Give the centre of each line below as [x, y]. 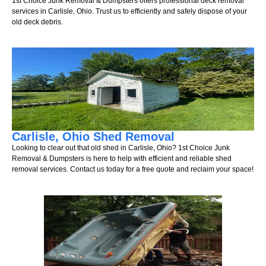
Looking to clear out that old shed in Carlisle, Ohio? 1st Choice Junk [121, 148]
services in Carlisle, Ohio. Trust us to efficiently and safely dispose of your [129, 12]
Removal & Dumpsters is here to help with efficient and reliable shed [122, 159]
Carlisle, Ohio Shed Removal [93, 137]
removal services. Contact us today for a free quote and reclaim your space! [133, 170]
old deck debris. [37, 22]
